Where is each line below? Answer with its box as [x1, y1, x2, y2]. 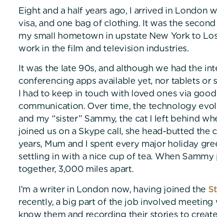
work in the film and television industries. [18, 43, 189, 53]
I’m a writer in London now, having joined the [18, 184, 208, 194]
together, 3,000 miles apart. [18, 164, 134, 174]
